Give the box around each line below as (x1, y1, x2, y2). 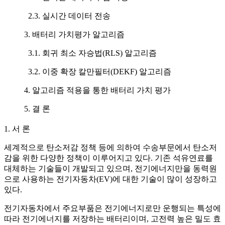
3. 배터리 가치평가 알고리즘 (24, 30, 125, 39)
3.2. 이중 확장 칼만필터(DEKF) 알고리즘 (24, 67, 171, 76)
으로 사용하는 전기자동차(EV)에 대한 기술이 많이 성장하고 (4, 175, 217, 184)
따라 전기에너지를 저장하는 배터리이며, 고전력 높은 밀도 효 (4, 214, 221, 223)
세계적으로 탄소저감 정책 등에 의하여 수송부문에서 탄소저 (4, 143, 217, 152)
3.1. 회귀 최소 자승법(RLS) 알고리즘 (24, 48, 157, 57)
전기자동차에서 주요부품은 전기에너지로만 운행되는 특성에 (4, 204, 221, 213)
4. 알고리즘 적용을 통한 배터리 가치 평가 (24, 85, 171, 94)
